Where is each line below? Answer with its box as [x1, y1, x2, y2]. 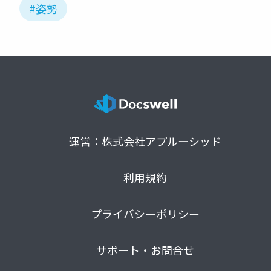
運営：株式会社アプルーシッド [69, 133, 221, 149]
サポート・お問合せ [96, 242, 194, 258]
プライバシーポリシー [91, 206, 200, 222]
